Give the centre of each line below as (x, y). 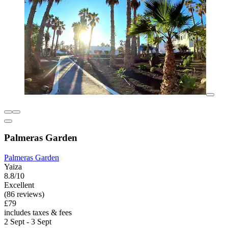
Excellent (19, 185)
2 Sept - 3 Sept (28, 222)
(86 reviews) (24, 194)
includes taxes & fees (38, 213)
